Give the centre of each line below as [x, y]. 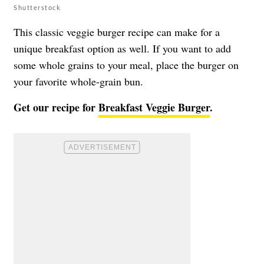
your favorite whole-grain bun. [78, 82]
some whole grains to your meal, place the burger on [126, 65]
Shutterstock [37, 8]
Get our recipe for [56, 108]
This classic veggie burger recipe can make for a [117, 32]
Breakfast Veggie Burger [154, 108]
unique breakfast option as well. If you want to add [122, 49]
